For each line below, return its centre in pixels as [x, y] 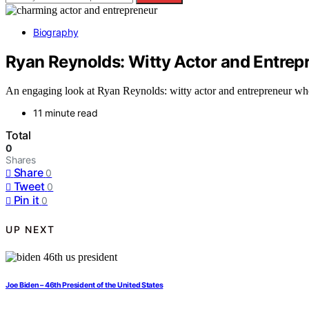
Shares [21, 160]
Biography [56, 32]
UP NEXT [30, 229]
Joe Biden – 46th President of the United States [84, 286]
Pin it [26, 200]
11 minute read [66, 113]
